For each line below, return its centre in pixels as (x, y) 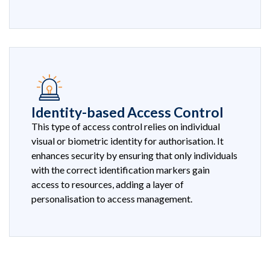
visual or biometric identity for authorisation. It (127, 140)
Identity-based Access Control (127, 112)
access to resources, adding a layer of (108, 184)
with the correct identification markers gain (121, 169)
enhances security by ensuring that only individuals (134, 155)
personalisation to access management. (112, 198)
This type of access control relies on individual (126, 126)
